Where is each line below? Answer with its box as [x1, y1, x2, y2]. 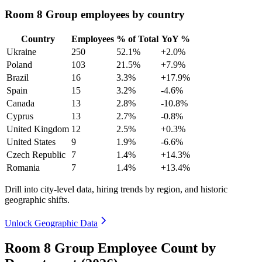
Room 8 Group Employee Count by [5, 240, 216, 256]
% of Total [116, 33, 158, 44]
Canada [6, 98, 35, 108]
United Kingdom [6, 123, 69, 134]
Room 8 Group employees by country [5, 8, 185, 21]
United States [6, 136, 56, 147]
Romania [6, 162, 40, 173]
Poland [6, 59, 32, 70]
